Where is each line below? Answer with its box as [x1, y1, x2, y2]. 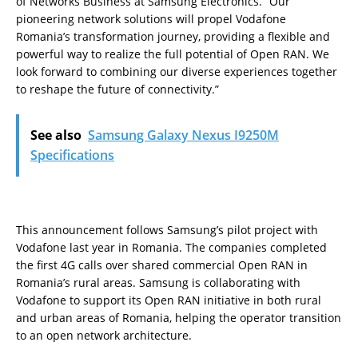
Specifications [30, 145, 114, 164]
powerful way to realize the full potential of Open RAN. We [16, 46, 329, 62]
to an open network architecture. [16, 327, 192, 343]
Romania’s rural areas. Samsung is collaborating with [16, 274, 300, 290]
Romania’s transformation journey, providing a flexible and [16, 28, 330, 44]
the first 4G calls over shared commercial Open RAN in [16, 257, 308, 272]
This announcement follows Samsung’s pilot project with [16, 221, 318, 237]
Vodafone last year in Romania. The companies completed [16, 239, 327, 255]
